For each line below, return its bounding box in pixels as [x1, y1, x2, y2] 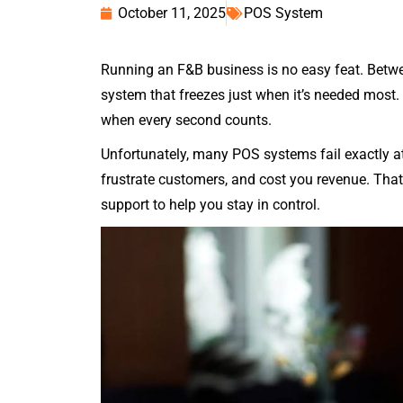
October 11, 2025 [118, 4, 226, 22]
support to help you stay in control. [101, 196, 320, 213]
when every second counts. [101, 112, 272, 129]
